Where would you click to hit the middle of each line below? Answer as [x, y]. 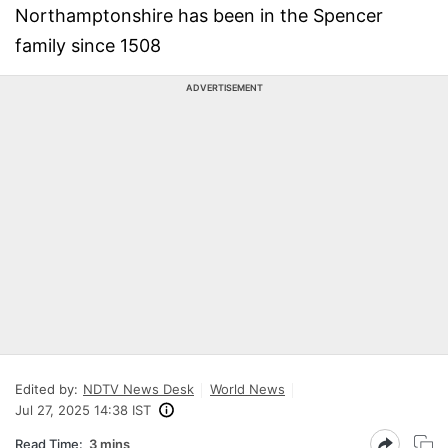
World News [247, 389]
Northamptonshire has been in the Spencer [199, 15]
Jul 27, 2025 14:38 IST [83, 410]
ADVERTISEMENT [224, 87]
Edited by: [46, 389]
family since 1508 [88, 45]
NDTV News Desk [138, 389]
